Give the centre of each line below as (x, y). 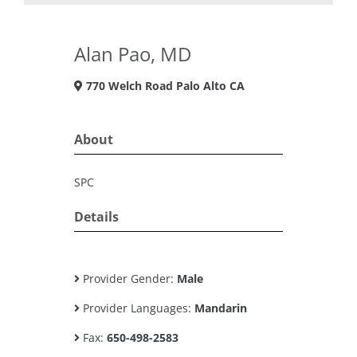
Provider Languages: (137, 308)
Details (96, 217)
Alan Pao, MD (133, 54)
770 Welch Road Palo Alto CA (164, 86)
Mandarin (221, 308)
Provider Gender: (128, 279)
